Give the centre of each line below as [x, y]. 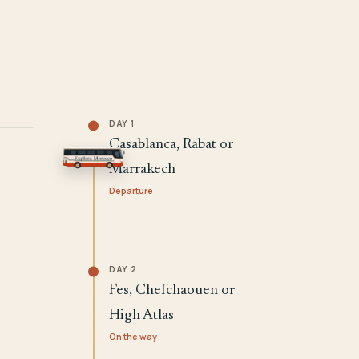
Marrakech [142, 169]
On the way [133, 336]
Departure [131, 190]
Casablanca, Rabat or [171, 144]
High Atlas [141, 315]
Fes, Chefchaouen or [172, 290]
